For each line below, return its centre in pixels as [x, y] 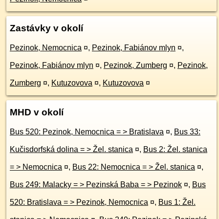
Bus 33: [187, 132]
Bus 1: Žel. [177, 202]
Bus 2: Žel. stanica [175, 149]
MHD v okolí [37, 112]
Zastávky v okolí [46, 28]
